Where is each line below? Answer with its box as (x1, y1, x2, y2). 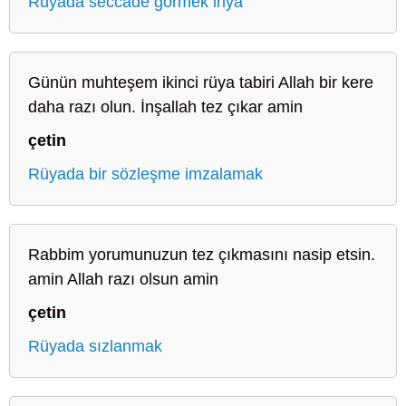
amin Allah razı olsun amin (28, 269, 218, 288)
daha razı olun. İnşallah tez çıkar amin (28, 97, 303, 116)
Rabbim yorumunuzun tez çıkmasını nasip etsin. (28, 245, 375, 264)
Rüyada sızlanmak (28, 336, 162, 355)
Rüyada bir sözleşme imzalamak (28, 164, 263, 183)
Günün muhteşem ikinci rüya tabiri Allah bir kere (28, 72, 373, 92)
